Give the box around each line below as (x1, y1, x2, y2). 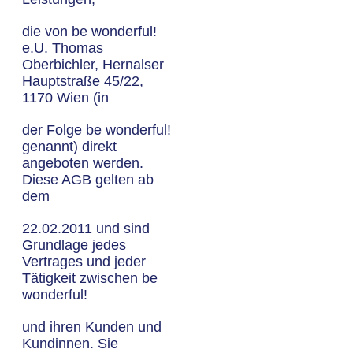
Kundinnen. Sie (22, 336, 118, 351)
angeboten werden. (22, 155, 143, 171)
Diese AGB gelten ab (22, 172, 154, 188)
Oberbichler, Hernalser (22, 57, 164, 72)
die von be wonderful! (22, 24, 157, 39)
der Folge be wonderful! (22, 122, 171, 138)
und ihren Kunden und (22, 319, 162, 335)
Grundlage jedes (22, 237, 126, 253)
